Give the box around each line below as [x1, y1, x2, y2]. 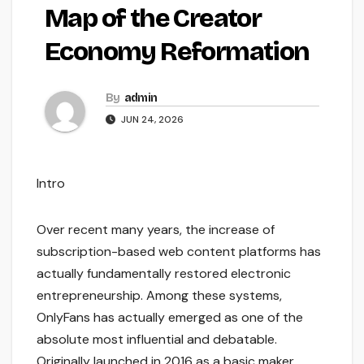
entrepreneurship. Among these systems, [37, 287, 282, 305]
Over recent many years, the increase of [37, 221, 275, 239]
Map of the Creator [45, 2, 262, 35]
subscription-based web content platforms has [37, 243, 321, 261]
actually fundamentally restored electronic [37, 265, 291, 283]
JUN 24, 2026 [119, 113, 184, 127]
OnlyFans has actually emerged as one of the [37, 309, 303, 327]
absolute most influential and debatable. [37, 331, 277, 349]
